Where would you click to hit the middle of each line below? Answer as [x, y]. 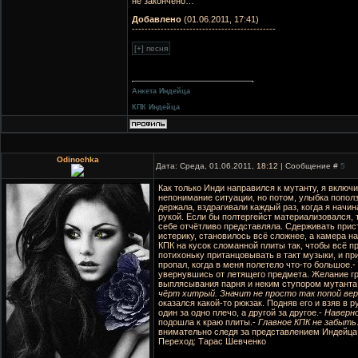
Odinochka [78, 159]
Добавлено [157, 19]
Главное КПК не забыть [307, 322]
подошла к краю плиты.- [208, 322]
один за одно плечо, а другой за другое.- [241, 312]
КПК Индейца [156, 107]
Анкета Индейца [161, 91]
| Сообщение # [309, 166]
